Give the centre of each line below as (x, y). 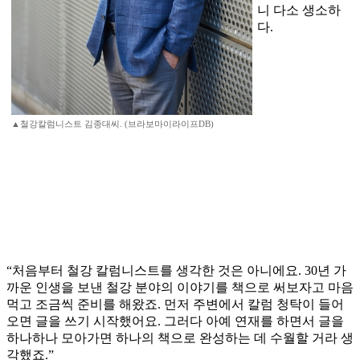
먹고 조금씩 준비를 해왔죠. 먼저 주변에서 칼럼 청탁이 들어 (175, 305)
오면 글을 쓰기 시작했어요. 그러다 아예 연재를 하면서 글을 (175, 321)
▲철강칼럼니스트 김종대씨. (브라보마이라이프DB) (112, 124)
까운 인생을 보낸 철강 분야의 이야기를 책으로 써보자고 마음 (180, 288)
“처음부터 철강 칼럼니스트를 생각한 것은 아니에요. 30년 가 (176, 271)
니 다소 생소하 (299, 10)
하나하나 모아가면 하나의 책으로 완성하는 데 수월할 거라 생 (180, 338)
